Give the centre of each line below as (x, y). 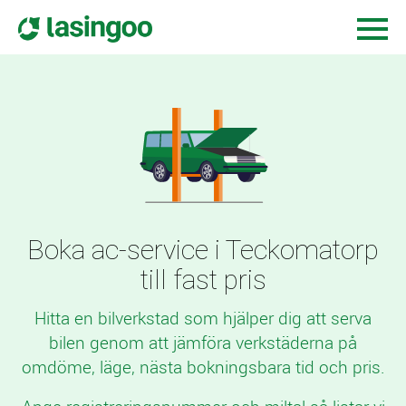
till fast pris (203, 280)
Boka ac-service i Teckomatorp (203, 250)
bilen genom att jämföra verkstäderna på (203, 343)
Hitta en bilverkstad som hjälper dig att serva (203, 318)
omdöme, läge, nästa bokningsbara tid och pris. (203, 367)
